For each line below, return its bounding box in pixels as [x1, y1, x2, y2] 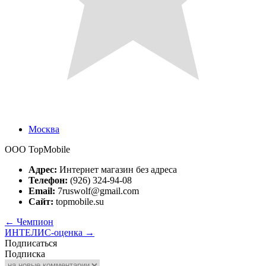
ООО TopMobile [5, 144, 70, 154]
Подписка [5, 248, 45, 259]
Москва [28, 123, 59, 134]
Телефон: [28, 175, 68, 185]
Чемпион [14, 216, 53, 227]
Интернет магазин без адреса [57, 164, 177, 175]
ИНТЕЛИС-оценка [5, 227, 85, 237]
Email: [28, 185, 55, 196]
